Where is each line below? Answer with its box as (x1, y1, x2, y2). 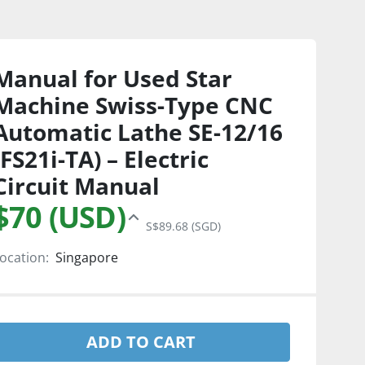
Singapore (55, 248, 118, 266)
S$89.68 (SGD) (146, 218, 222, 234)
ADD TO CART (86, 331, 196, 353)
